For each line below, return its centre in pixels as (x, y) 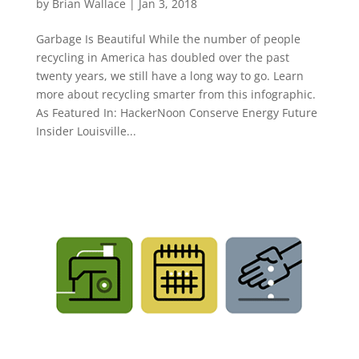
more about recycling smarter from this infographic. (175, 94)
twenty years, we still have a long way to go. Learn (169, 75)
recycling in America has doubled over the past (162, 57)
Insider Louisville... (86, 131)
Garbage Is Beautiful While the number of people (168, 38)
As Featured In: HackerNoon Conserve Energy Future (176, 112)
